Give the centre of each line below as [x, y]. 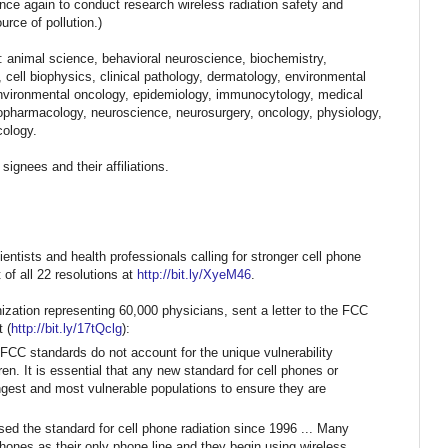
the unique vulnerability [266, 353]
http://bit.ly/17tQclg [66, 328]
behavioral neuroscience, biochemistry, [214, 58]
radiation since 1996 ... [249, 428]
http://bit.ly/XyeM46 [194, 274]
